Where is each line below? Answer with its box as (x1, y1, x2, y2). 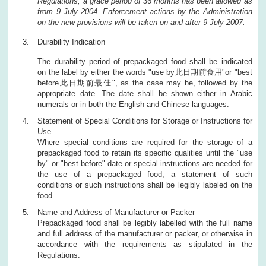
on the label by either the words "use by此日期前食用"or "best (37, 67, 252, 77)
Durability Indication (37, 37, 106, 46)
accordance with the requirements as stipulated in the (37, 239, 252, 249)
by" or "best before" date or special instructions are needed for (37, 159, 252, 168)
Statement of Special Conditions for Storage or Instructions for (37, 116, 252, 125)
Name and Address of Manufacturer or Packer (37, 207, 195, 217)
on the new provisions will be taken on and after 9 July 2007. (37, 17, 246, 27)
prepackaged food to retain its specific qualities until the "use (37, 148, 252, 157)
